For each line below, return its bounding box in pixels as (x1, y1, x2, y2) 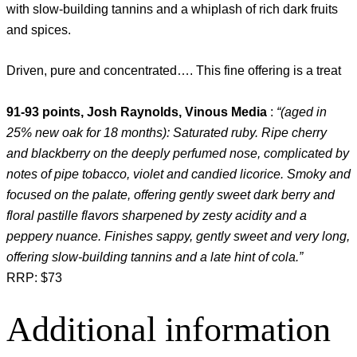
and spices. (6, 23, 71, 37)
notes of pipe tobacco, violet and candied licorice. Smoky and (6, 167, 351, 181)
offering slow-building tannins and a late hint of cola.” (6, 249, 303, 264)
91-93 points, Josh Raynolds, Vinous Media (6, 104, 267, 119)
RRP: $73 (6, 270, 62, 284)
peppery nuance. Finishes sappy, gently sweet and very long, (6, 229, 350, 243)
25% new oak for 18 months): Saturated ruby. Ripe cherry (6, 125, 327, 139)
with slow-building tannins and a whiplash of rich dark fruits (6, 2, 338, 17)
